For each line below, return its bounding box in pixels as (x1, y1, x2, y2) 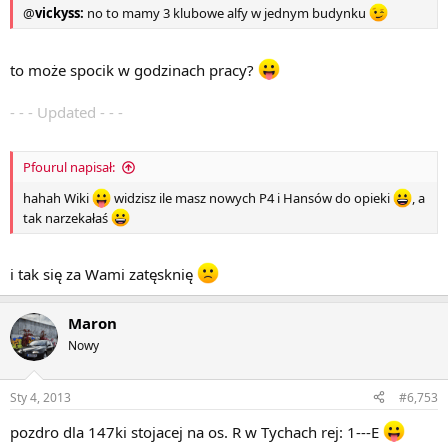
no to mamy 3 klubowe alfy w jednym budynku (87, 4, 366, 23)
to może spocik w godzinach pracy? (10, 59, 258, 80)
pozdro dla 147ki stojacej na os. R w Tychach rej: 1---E (10, 421, 383, 442)
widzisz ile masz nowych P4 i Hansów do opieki (111, 189, 394, 208)
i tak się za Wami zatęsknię (10, 264, 197, 285)
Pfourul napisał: (23, 158, 115, 177)
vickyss (35, 4, 80, 23)
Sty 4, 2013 (10, 388, 71, 406)
